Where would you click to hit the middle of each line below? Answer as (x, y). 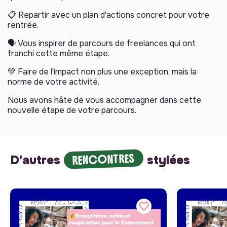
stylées (167, 160)
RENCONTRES (104, 160)
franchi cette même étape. (59, 53)
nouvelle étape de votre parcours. (72, 110)
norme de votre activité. (53, 82)
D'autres (37, 160)
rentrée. (23, 25)
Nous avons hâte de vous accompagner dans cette (104, 100)
